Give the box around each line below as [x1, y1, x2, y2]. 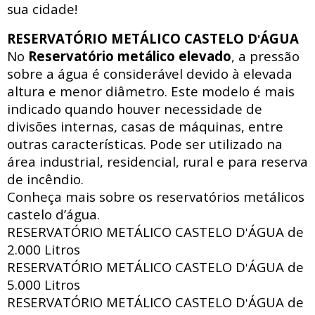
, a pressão [231, 47, 300, 65]
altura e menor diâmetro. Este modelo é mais [7, 82, 295, 101]
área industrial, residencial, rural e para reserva [7, 153, 308, 171]
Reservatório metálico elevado [28, 47, 231, 65]
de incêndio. [7, 170, 84, 188]
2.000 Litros [7, 240, 80, 259]
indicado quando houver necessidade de [7, 100, 262, 118]
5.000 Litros [7, 276, 80, 294]
